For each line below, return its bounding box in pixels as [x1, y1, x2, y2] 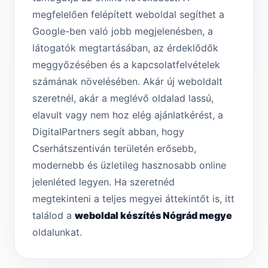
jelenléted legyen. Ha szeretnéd [32, 176, 175, 188]
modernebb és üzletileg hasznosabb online [32, 159, 226, 172]
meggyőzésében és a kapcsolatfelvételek [32, 59, 220, 71]
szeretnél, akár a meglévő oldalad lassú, [32, 92, 214, 105]
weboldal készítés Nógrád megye [75, 209, 232, 222]
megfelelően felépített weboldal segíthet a [32, 8, 224, 21]
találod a [32, 209, 75, 222]
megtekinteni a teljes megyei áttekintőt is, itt [32, 193, 234, 205]
